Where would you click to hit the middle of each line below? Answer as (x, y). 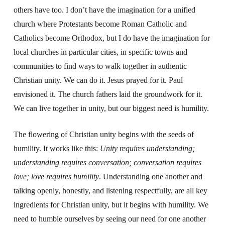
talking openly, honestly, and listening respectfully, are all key (110, 191)
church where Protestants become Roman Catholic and (100, 24)
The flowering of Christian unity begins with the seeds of (103, 134)
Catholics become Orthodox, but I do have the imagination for (111, 38)
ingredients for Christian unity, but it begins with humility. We (111, 205)
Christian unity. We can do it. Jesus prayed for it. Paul (98, 80)
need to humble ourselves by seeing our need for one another (109, 219)
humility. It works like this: (57, 148)
